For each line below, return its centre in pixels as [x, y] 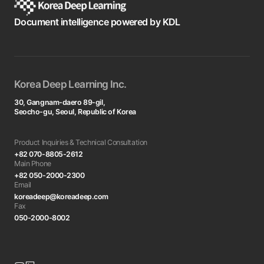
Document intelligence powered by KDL [97, 22]
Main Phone [33, 164]
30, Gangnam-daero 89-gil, [60, 103]
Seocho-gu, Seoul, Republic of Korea [75, 112]
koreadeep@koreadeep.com [62, 197]
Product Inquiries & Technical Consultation [81, 143]
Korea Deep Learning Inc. [70, 84]
